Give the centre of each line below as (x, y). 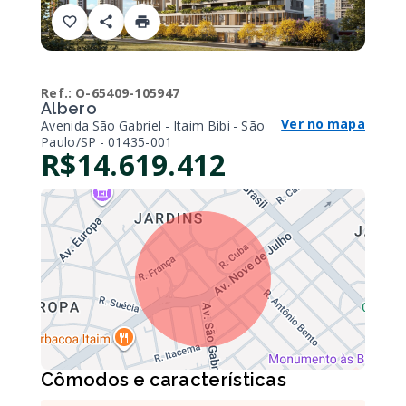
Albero (69, 108)
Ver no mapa (323, 124)
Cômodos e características (164, 380)
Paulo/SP (69, 142)
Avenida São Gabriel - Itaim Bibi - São (153, 126)
